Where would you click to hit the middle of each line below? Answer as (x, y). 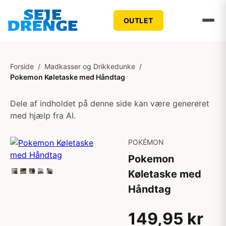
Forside (22, 66)
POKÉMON (146, 142)
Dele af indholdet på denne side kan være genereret (110, 103)
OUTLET (138, 20)
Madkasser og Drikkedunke (90, 66)
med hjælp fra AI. (43, 116)
